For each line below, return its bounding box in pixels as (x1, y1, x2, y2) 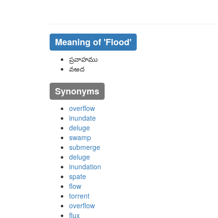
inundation (69, 162, 101, 171)
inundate (69, 113, 96, 123)
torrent (69, 191, 90, 200)
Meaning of (54, 36, 104, 48)
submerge (69, 142, 100, 152)
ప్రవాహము (69, 54, 98, 64)
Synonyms (54, 85, 99, 97)
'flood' (103, 36, 131, 48)
